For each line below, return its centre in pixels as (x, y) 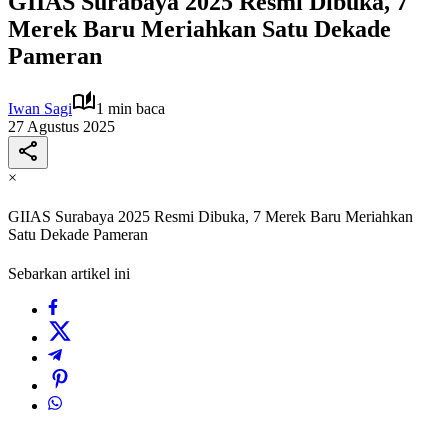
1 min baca (130, 108)
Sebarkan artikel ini (69, 274)
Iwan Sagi (40, 108)
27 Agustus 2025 (61, 126)
